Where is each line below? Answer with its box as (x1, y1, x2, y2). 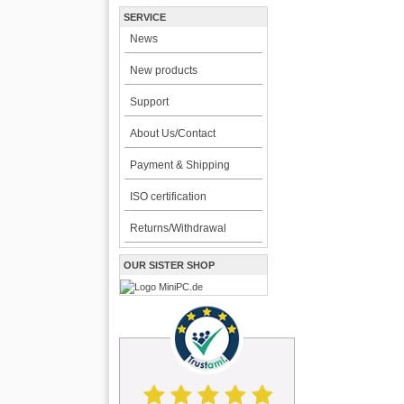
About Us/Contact (129, 127, 216, 140)
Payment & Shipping (129, 159, 230, 171)
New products (129, 64, 197, 77)
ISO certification (129, 190, 207, 203)
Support (129, 96, 169, 108)
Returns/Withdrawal (129, 222, 226, 234)
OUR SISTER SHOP (124, 260, 216, 271)
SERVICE (124, 12, 167, 23)
